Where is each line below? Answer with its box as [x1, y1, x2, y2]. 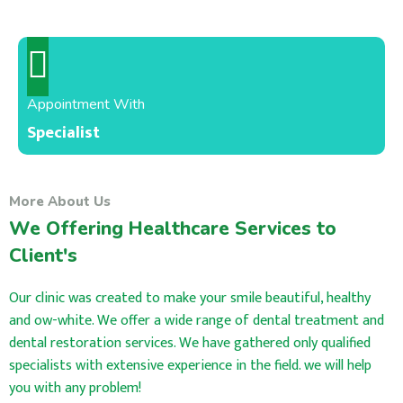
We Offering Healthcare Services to [9, 215, 336, 241]
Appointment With [27, 94, 145, 114]
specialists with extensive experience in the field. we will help [9, 353, 372, 378]
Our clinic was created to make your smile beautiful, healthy [9, 285, 371, 310]
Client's [9, 242, 77, 268]
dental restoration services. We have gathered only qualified [9, 330, 371, 355]
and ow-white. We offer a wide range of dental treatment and [9, 308, 384, 333]
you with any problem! [9, 375, 141, 400]
